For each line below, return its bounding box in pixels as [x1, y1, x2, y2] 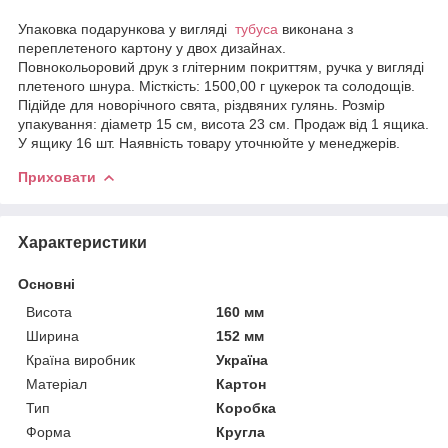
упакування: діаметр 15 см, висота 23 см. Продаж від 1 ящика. [18, 115, 429, 132]
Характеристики [18, 233, 147, 251]
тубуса [235, 20, 278, 37]
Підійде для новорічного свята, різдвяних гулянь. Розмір [18, 96, 385, 113]
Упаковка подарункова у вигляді [18, 20, 235, 37]
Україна [216, 351, 269, 368]
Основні [18, 275, 75, 292]
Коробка [216, 399, 277, 416]
